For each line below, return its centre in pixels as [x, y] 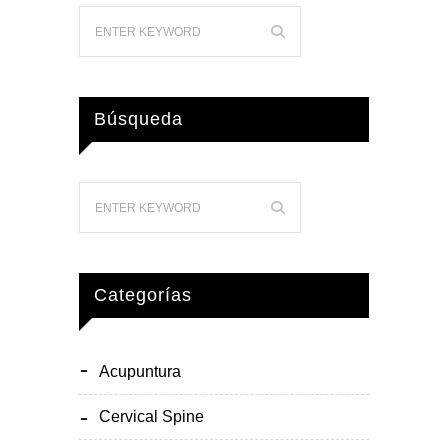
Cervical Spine [151, 416]
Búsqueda [138, 119]
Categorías [143, 295]
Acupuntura [140, 371]
